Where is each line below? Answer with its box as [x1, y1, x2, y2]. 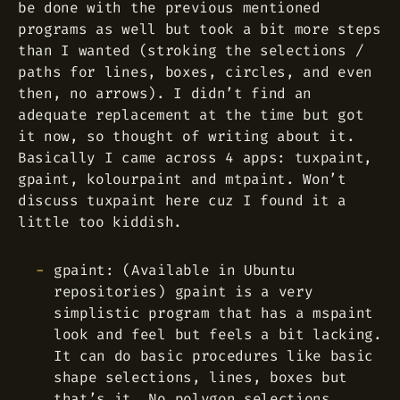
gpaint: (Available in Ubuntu [54, 260, 296, 279]
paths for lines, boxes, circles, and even [18, 62, 372, 81]
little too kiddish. [18, 212, 182, 231]
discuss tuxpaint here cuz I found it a [18, 191, 346, 210]
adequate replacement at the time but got [18, 105, 364, 124]
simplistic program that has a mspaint [54, 303, 374, 322]
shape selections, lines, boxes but [54, 367, 348, 387]
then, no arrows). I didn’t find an [18, 84, 312, 103]
